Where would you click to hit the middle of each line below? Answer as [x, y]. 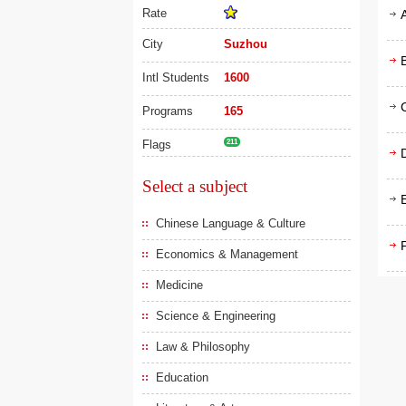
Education [182, 377]
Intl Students [176, 77]
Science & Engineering [216, 316]
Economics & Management [227, 254]
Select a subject [195, 186]
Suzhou [246, 44]
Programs [168, 111]
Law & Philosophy [203, 347]
